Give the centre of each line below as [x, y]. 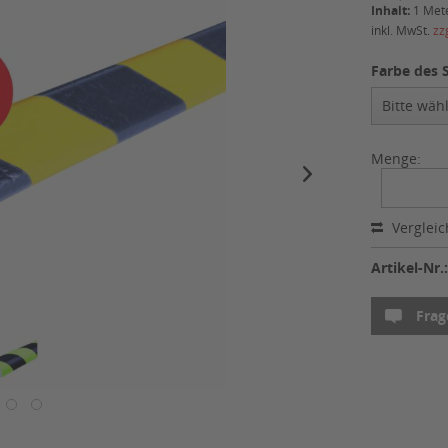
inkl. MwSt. [402, 31]
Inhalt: [392, 11]
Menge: [396, 159]
